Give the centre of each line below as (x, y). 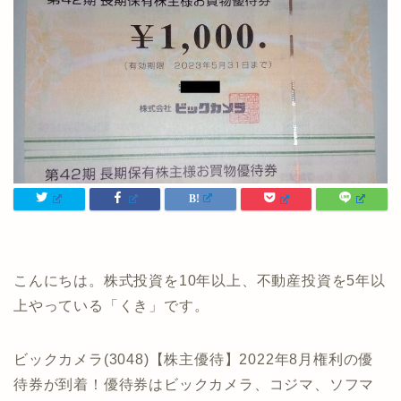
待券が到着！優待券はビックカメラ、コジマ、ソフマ (194, 385)
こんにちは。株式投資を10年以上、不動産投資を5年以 (200, 281)
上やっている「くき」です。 (111, 306)
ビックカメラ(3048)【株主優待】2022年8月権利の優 (194, 360)
